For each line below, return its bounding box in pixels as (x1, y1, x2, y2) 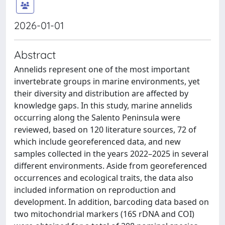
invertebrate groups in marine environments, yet (14, 76, 200, 87)
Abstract (14, 48, 56, 61)
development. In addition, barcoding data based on (14, 196, 209, 207)
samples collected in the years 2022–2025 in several (14, 148, 208, 159)
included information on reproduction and (14, 184, 176, 195)
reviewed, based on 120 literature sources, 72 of (14, 124, 196, 135)
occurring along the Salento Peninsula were (14, 112, 180, 123)
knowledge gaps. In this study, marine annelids (14, 100, 192, 111)
